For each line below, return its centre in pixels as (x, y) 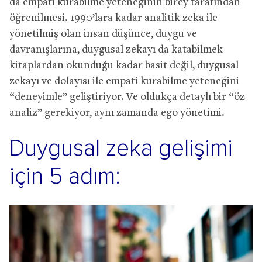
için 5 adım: (65, 177)
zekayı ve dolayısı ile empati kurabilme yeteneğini (124, 81)
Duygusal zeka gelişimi (121, 149)
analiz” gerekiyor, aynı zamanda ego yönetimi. (117, 113)
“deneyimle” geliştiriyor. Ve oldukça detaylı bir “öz (127, 97)
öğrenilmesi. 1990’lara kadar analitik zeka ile (113, 18)
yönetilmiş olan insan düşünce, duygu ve (103, 34)
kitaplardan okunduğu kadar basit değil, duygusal (124, 65)
